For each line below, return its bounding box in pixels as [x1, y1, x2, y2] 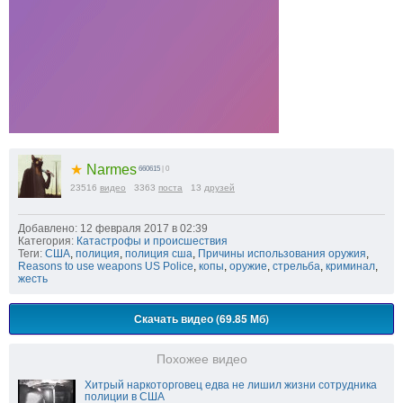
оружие [229, 259, 267, 273]
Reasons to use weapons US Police [18, 259, 193, 273]
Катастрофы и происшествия [76, 234, 228, 247]
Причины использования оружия [198, 246, 366, 260]
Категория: [18, 234, 74, 247]
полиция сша [125, 246, 193, 260]
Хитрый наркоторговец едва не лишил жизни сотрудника [85, 378, 377, 391]
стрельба [273, 259, 320, 273]
